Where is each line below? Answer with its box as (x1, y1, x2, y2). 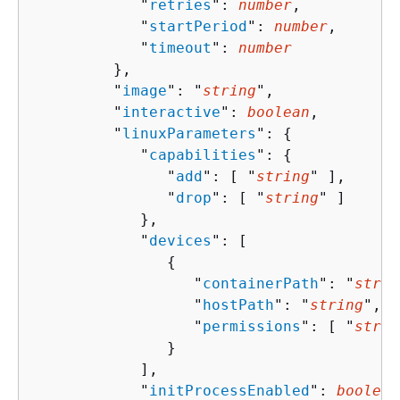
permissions (203, 317, 301, 335)
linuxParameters (122, 124, 256, 142)
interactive (122, 103, 221, 121)
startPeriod (149, 17, 247, 35)
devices (149, 231, 212, 249)
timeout (149, 38, 212, 56)
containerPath (203, 274, 319, 292)
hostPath (203, 296, 274, 313)
